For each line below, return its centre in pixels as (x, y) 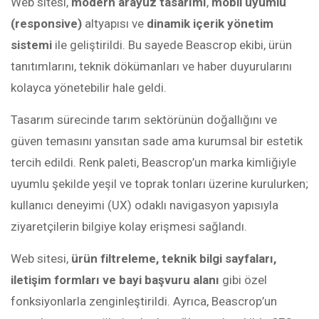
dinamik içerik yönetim (210, 23)
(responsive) (46, 23)
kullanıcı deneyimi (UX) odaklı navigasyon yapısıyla (145, 205)
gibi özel (243, 280)
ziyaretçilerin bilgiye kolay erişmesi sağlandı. (129, 226)
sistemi (31, 45)
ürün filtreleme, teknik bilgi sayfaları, (174, 258)
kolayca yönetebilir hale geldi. (89, 88)
